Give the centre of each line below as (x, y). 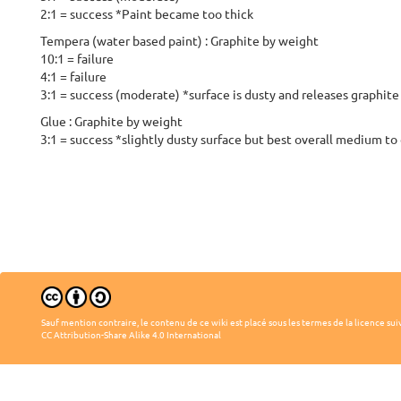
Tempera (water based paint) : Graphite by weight (179, 41)
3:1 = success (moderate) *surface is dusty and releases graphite (220, 95)
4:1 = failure (73, 77)
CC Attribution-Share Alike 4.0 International (131, 335)
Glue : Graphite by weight (111, 122)
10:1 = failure (77, 59)
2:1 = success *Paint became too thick (147, 14)
